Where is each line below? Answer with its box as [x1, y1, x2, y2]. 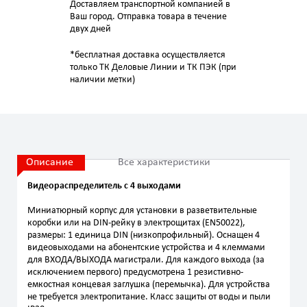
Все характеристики [118, 157, 210, 168]
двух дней [70, 24, 111, 34]
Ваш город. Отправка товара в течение [70, 12, 227, 22]
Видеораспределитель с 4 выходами [27, 181, 181, 191]
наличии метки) [70, 75, 135, 85]
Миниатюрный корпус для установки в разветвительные [27, 206, 257, 216]
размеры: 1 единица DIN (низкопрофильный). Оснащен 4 [27, 230, 260, 241]
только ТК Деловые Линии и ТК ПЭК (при [70, 62, 236, 73]
